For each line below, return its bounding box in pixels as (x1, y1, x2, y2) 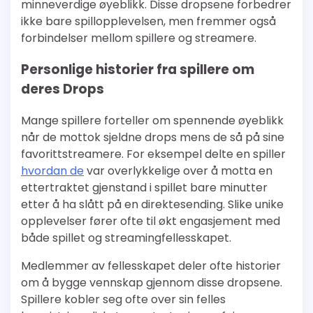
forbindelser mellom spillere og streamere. (21, 30, 256, 47)
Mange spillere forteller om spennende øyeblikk (21, 112, 284, 129)
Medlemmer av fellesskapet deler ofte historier (21, 257, 281, 274)
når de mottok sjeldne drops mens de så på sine (21, 129, 284, 145)
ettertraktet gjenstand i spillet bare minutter (21, 179, 268, 196)
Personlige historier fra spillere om (21, 60, 254, 80)
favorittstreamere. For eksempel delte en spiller (21, 145, 286, 162)
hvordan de (21, 162, 84, 179)
